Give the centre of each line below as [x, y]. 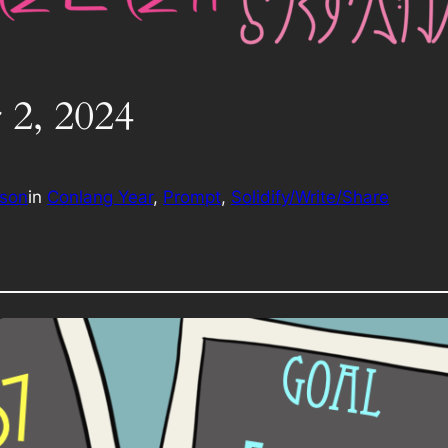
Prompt [192, 196]
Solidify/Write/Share [310, 196]
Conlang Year [100, 196]
